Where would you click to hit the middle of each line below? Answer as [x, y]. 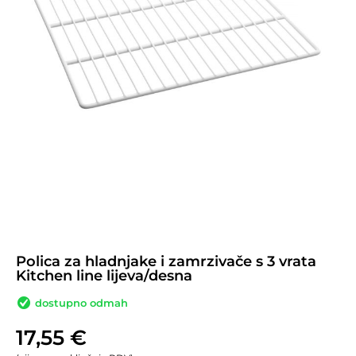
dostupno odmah [80, 302]
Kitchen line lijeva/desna [104, 275]
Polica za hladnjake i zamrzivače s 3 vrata [166, 261]
